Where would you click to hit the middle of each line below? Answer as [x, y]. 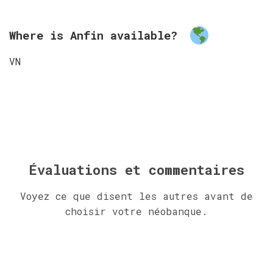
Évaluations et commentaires [136, 169]
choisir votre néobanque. [136, 211]
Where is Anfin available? [97, 35]
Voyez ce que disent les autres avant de [136, 196]
